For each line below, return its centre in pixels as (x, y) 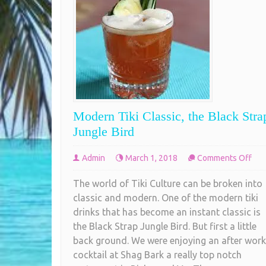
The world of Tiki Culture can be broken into (168, 183)
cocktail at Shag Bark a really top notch (157, 254)
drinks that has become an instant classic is (167, 212)
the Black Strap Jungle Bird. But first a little (165, 226)
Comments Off (224, 158)
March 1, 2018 (151, 158)
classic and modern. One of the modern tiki (166, 197)
